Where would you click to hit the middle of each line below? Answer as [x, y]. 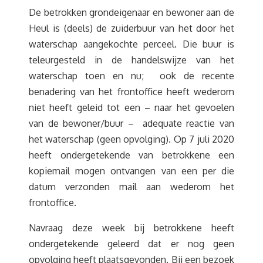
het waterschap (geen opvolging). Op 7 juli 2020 [131, 139]
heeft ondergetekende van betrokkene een [131, 155]
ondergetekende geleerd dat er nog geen [131, 244]
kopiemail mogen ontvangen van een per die [131, 171]
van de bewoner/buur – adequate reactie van [131, 123]
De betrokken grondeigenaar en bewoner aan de [131, 12]
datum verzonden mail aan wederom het [131, 187]
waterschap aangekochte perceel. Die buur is [131, 44]
